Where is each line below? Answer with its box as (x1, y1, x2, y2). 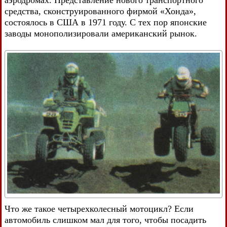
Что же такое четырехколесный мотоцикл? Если (5, 203, 194, 214)
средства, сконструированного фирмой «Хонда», (5, 6, 196, 16)
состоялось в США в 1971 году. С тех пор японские (5, 17, 207, 27)
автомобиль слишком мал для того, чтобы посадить (5, 214, 206, 225)
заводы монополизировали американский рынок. (5, 28, 197, 39)
